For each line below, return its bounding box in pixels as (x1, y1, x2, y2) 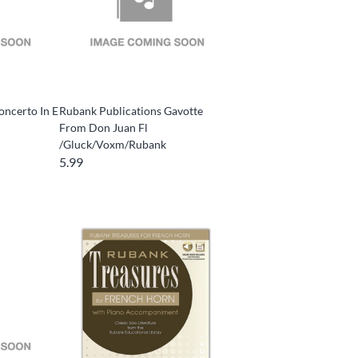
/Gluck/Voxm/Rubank (59, 137, 167, 152)
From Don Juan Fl (59, 121, 149, 135)
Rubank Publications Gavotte (59, 104, 204, 118)
